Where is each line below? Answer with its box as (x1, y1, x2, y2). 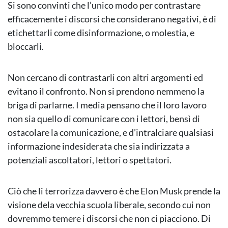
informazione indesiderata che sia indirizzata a (8, 140, 190, 152)
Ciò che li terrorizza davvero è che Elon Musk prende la (8, 185, 220, 197)
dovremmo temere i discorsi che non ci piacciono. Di (8, 213, 211, 224)
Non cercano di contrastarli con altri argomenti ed (8, 72, 203, 83)
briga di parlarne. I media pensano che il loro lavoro (8, 99, 207, 111)
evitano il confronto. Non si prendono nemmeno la (8, 85, 205, 97)
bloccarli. (8, 41, 44, 52)
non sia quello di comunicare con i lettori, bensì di (8, 113, 200, 125)
